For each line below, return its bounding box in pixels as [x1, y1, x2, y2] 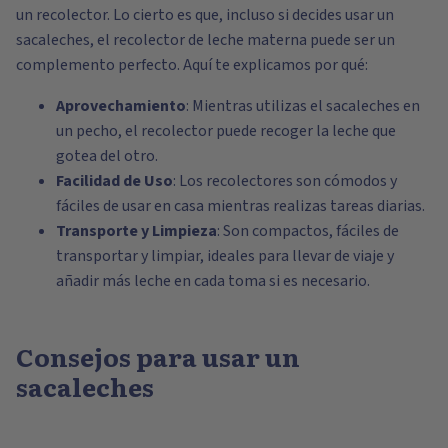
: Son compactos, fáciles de [217, 219, 399, 242]
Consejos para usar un [16, 337, 300, 375]
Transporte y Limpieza [56, 219, 217, 242]
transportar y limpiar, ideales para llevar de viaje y [56, 244, 394, 267]
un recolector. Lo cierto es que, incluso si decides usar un [16, 3, 394, 26]
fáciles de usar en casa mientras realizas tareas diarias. [56, 194, 425, 217]
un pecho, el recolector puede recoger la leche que [56, 119, 396, 142]
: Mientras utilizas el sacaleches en [186, 94, 420, 117]
